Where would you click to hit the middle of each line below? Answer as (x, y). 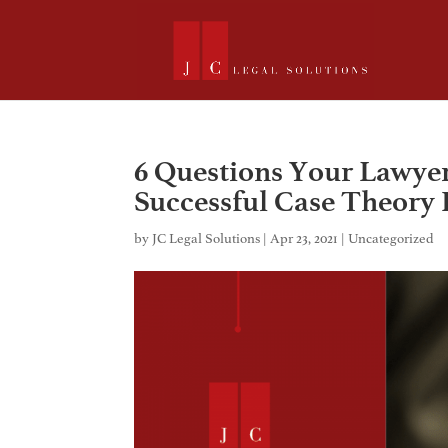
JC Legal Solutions (206, 238)
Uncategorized (391, 238)
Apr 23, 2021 (304, 238)
